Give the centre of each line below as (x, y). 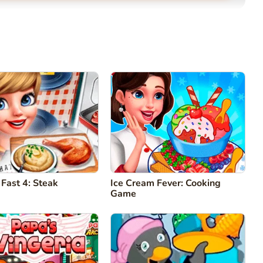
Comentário (160, 110)
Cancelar (29, 111)
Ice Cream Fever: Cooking (166, 183)
